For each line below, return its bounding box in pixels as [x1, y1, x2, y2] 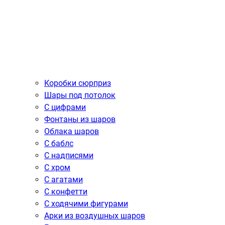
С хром [44, 163, 70, 172]
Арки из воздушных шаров [44, 211, 145, 220]
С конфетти [44, 187, 87, 196]
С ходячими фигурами [44, 199, 128, 208]
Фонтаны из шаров [44, 115, 116, 124]
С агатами [44, 175, 83, 184]
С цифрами [44, 102, 86, 112]
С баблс [44, 139, 73, 148]
